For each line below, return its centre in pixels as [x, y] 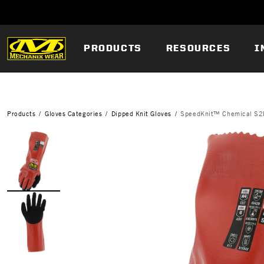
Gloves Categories [73, 113]
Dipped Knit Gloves [141, 113]
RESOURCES [198, 48]
